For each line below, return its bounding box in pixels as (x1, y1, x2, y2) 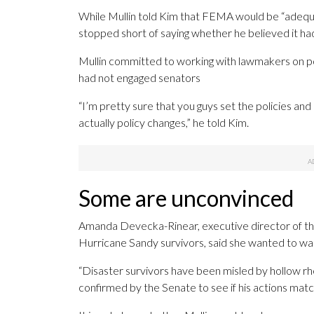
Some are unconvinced (78, 184, 294, 212)
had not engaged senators (78, 71, 200, 85)
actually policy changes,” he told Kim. (78, 116, 249, 130)
